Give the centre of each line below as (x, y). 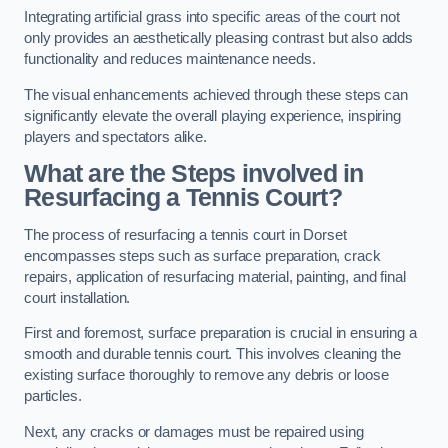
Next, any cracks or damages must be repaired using (194, 432)
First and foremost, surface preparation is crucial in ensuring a (220, 333)
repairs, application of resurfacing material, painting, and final (215, 276)
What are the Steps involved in (194, 174)
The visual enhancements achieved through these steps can (216, 94)
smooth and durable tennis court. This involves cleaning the (212, 354)
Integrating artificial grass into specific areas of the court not (212, 17)
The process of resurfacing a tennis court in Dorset (185, 234)
